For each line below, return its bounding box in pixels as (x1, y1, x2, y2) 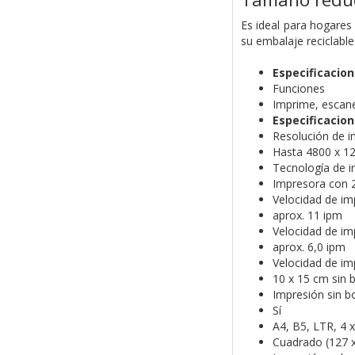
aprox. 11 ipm (272, 208, 342, 223)
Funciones (272, 81, 325, 97)
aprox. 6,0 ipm (272, 239, 345, 255)
